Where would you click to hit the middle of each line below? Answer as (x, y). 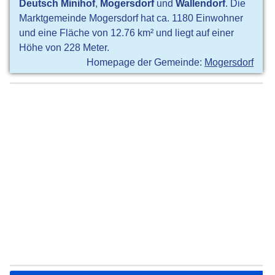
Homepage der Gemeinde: (146, 62)
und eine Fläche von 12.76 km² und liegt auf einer (127, 33)
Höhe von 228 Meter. (64, 48)
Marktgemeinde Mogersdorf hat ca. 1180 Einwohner (131, 18)
